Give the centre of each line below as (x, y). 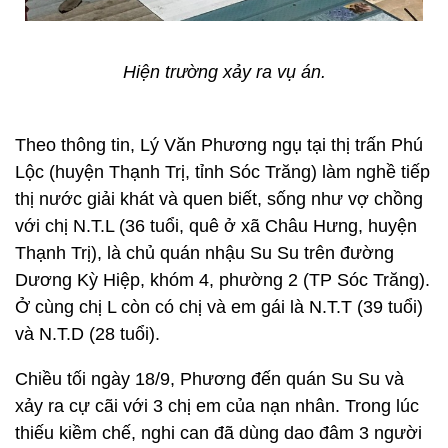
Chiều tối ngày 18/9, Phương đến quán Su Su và (209, 379)
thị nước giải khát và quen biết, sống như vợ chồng (219, 199)
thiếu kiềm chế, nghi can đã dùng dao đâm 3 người (218, 433)
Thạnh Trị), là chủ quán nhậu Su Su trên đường (204, 253)
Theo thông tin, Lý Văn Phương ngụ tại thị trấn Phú (219, 145)
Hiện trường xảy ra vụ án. (224, 72)
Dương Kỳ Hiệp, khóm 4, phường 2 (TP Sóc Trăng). (222, 280)
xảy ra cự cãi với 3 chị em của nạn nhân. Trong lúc (217, 406)
